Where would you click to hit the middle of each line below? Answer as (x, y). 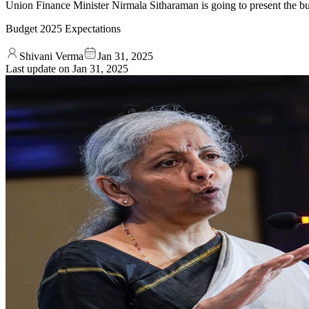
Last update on (39, 68)
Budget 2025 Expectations (63, 28)
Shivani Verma (51, 56)
